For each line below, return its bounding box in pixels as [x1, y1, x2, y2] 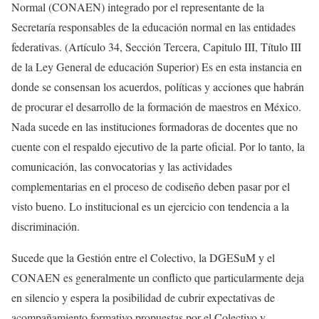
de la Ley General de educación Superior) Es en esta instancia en [11, 59, 302, 75]
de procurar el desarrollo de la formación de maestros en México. [11, 99, 301, 115]
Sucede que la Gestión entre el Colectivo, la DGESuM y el [11, 250, 275, 266]
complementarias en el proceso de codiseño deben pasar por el [11, 179, 290, 194]
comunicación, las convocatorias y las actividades [11, 159, 232, 174]
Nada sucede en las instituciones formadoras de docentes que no [11, 119, 298, 135]
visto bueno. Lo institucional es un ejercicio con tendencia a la [11, 199, 289, 214]
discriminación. [11, 219, 80, 234]
